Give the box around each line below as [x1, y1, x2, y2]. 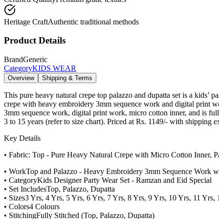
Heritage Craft [4, 17, 48, 26]
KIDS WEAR [32, 64, 76, 73]
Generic [23, 55, 47, 64]
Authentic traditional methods [48, 17, 139, 26]
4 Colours [29, 202, 60, 211]
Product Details [4, 35, 66, 46]
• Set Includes [4, 185, 46, 194]
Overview [8, 74, 34, 82]
